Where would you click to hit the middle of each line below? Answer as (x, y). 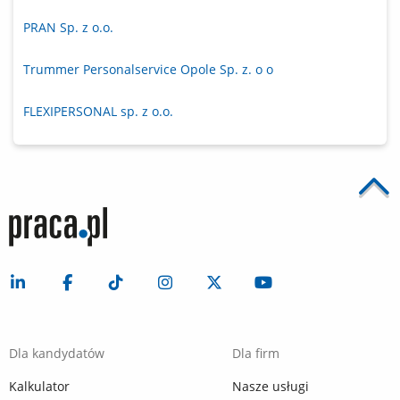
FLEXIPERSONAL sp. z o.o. (98, 112)
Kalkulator (39, 387)
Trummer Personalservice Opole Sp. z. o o (148, 70)
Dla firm (256, 354)
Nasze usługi (271, 387)
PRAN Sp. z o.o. (68, 28)
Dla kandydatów (57, 354)
